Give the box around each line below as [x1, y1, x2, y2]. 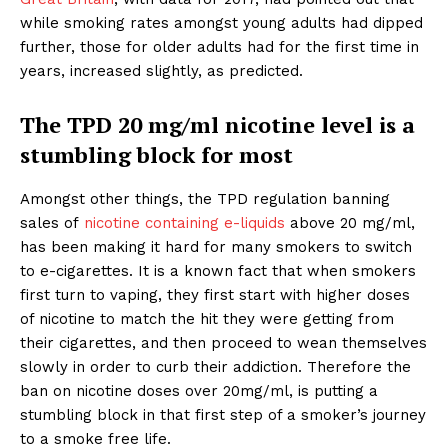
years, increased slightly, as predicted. [20, 62, 303, 81]
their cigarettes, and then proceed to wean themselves [20, 334, 427, 353]
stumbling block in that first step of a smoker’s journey [20, 406, 426, 425]
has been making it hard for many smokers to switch [20, 238, 412, 257]
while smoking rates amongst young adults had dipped [20, 14, 423, 33]
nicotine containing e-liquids [84, 214, 285, 233]
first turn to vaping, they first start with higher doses [20, 286, 410, 305]
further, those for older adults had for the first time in [20, 38, 419, 57]
